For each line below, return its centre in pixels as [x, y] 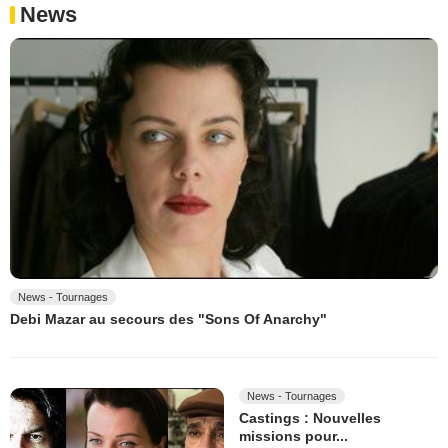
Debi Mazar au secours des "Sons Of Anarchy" [168, 319]
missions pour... [293, 435]
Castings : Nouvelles [310, 418]
